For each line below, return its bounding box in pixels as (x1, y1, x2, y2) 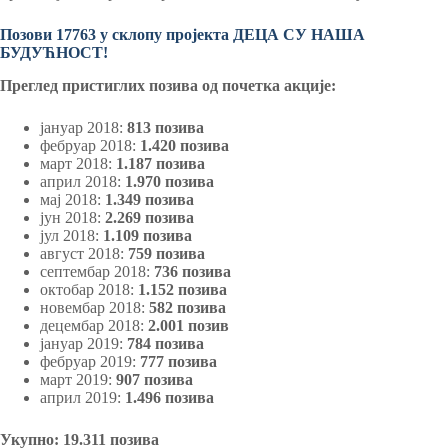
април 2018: (40, 172, 125, 190)
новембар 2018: (40, 298, 149, 316)
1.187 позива (116, 154, 205, 172)
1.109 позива (103, 226, 192, 244)
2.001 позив (148, 316, 229, 334)
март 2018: (40, 154, 116, 172)
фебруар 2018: (40, 136, 140, 154)
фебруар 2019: (40, 352, 140, 370)
